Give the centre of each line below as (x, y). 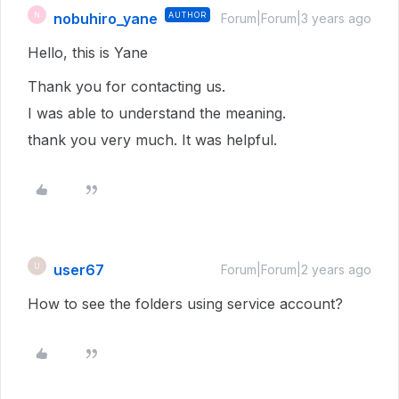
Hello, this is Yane (88, 53)
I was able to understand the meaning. (157, 113)
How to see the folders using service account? (185, 304)
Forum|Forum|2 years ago (296, 269)
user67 (79, 270)
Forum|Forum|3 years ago (296, 18)
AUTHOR (187, 15)
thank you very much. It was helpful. (152, 140)
